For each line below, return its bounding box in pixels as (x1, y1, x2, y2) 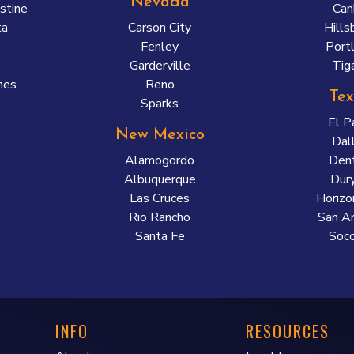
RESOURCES (246, 319, 330, 343)
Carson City (128, 19, 192, 36)
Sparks (141, 95, 179, 112)
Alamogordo (125, 152, 195, 169)
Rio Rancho (129, 209, 191, 226)
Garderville (129, 57, 190, 74)
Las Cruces (130, 190, 190, 207)
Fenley (141, 38, 179, 55)
